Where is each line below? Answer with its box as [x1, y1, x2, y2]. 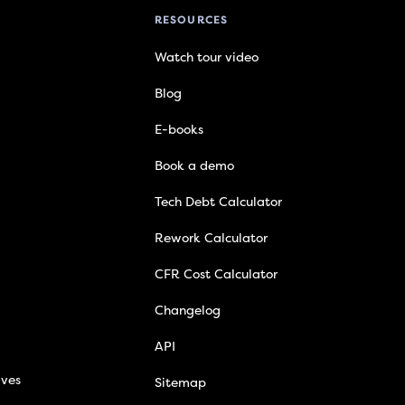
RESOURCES [154, 14, 229, 28]
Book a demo [154, 158, 234, 174]
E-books [154, 122, 203, 138]
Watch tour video [154, 50, 259, 66]
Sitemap [154, 375, 206, 391]
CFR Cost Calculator [154, 267, 278, 283]
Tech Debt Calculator [154, 194, 282, 211]
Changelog [154, 303, 221, 319]
